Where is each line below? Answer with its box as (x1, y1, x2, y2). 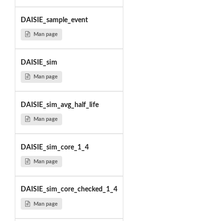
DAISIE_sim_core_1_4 (20, 144, 89, 151)
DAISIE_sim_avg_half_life (20, 101, 99, 109)
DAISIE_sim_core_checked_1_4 (20, 186, 117, 193)
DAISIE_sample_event (20, 17, 88, 24)
